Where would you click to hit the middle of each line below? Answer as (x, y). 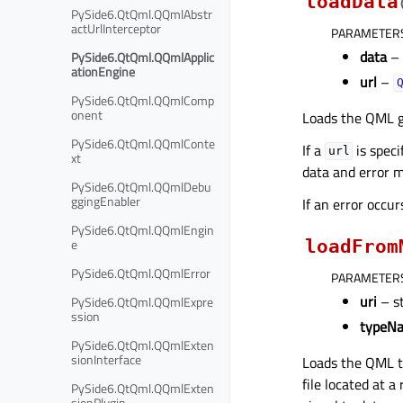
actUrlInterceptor (116, 28)
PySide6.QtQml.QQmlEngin (143, 229)
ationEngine (103, 71)
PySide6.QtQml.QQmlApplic (143, 57)
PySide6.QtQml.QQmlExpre (142, 301)
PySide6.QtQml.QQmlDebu (141, 186)
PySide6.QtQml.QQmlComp (143, 100)
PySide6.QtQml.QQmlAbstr (142, 13)
